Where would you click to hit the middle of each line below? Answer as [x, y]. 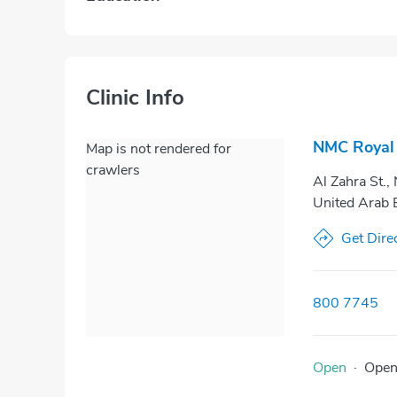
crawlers [113, 170]
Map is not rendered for [159, 148]
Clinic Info [135, 97]
